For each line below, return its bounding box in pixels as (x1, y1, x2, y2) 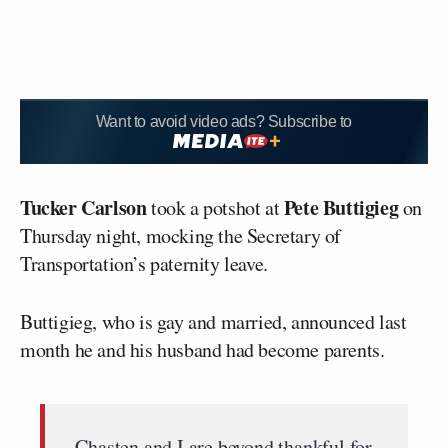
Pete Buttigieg (283, 192, 399, 222)
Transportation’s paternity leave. (20, 249, 268, 277)
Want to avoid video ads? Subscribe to (95, 113, 353, 130)
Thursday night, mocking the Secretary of (20, 221, 342, 249)
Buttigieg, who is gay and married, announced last (20, 307, 407, 335)
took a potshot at (146, 193, 284, 221)
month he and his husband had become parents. (20, 335, 385, 363)
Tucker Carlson (20, 192, 147, 222)
